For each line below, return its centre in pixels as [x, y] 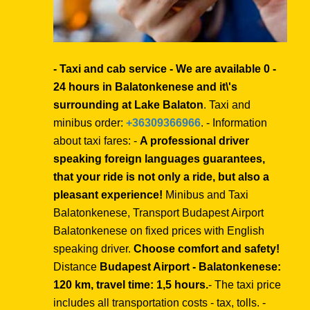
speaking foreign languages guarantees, [159, 158]
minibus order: [90, 122]
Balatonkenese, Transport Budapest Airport [158, 212]
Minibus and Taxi [206, 194]
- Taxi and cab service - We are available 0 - [165, 69]
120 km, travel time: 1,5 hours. [131, 284]
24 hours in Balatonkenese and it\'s [145, 86]
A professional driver [194, 140]
